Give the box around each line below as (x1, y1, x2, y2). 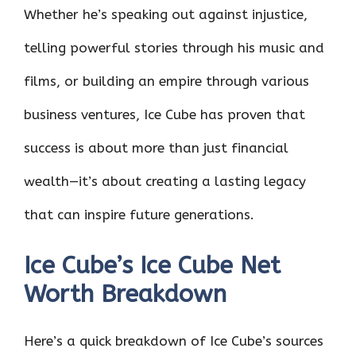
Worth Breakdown (24, 280, 226, 309)
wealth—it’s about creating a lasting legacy (24, 172, 306, 189)
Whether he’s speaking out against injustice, (24, 6, 308, 22)
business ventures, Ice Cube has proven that (24, 106, 305, 122)
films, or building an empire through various (24, 72, 309, 89)
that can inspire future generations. (24, 206, 254, 222)
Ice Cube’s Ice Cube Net (24, 251, 281, 281)
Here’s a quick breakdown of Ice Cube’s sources (24, 333, 323, 350)
